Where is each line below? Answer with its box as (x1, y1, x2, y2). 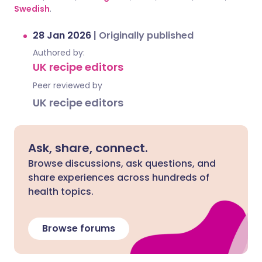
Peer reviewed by (33, 80, 102, 91)
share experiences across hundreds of (28, 171, 209, 184)
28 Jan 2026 (33, 29, 94, 42)
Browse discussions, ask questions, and (28, 157, 216, 170)
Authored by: (33, 47, 85, 58)
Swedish (14, 3, 50, 15)
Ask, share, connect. (28, 140, 148, 156)
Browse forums (42, 222, 115, 235)
